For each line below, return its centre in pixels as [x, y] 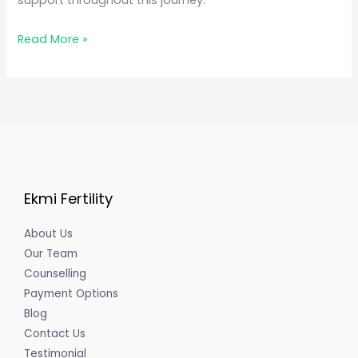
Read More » [53, 39]
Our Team [51, 254]
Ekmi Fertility [68, 198]
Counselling [55, 274]
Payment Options [71, 294]
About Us [48, 234]
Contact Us [55, 334]
